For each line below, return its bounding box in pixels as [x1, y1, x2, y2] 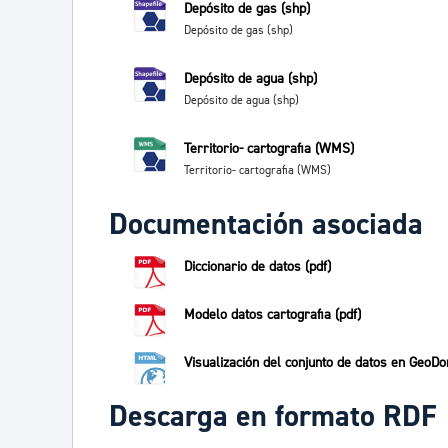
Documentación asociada [109, 205, 423, 244]
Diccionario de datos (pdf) [184, 258, 331, 276]
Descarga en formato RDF [109, 397, 437, 436]
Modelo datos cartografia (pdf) [184, 306, 361, 324]
